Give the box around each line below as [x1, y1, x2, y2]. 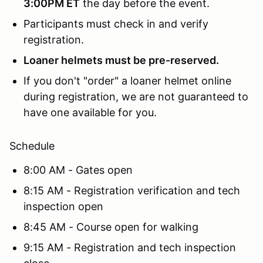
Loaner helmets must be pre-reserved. [23, 53, 221, 66]
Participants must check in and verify [23, 17, 208, 30]
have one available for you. [23, 106, 157, 119]
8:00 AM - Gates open [23, 163, 133, 176]
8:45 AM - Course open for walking [23, 220, 198, 233]
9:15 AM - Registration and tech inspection [23, 241, 236, 254]
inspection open [23, 200, 103, 213]
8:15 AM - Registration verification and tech [23, 184, 240, 197]
